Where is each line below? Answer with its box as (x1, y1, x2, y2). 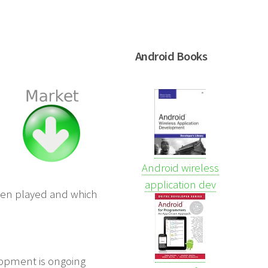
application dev (144, 177, 216, 191)
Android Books (135, 48, 208, 64)
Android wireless (141, 160, 219, 175)
